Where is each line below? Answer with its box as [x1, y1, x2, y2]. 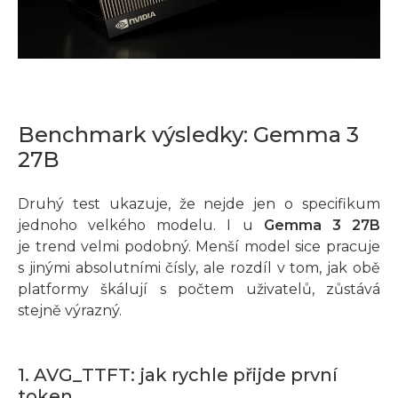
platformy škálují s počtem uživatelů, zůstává [18, 281, 380, 298]
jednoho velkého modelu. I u [18, 217, 264, 235]
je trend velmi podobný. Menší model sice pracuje [18, 238, 380, 256]
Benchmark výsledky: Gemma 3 [18, 122, 359, 148]
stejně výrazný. [18, 302, 122, 320]
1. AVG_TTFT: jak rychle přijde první [18, 364, 338, 386]
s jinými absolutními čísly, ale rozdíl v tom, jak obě [18, 259, 380, 277]
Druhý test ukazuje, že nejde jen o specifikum [18, 195, 380, 213]
